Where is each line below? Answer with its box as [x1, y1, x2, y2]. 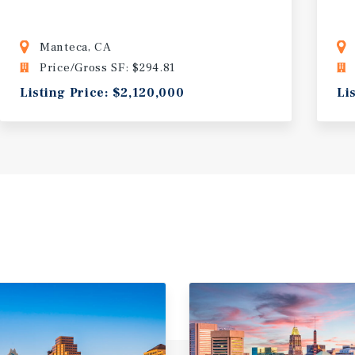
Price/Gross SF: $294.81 [40, 59, 177, 75]
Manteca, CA [40, 39, 112, 55]
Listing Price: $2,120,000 [20, 84, 185, 101]
